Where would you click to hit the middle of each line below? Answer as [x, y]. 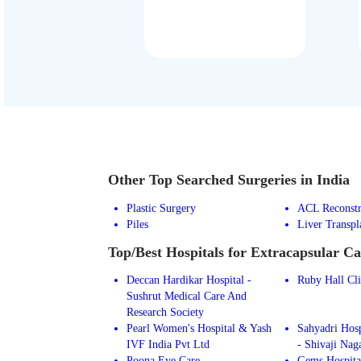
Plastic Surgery [161, 207]
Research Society [165, 312]
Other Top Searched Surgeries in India [229, 180]
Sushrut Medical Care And [186, 296]
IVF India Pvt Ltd [168, 344]
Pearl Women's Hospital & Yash [199, 328]
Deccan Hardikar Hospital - [189, 280]
